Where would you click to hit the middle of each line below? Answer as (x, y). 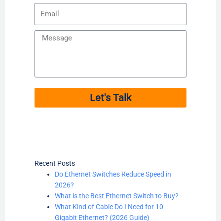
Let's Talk (110, 98)
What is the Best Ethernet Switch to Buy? (117, 196)
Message (48, 35)
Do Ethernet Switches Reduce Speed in (113, 174)
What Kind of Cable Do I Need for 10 (109, 207)
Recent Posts (55, 164)
